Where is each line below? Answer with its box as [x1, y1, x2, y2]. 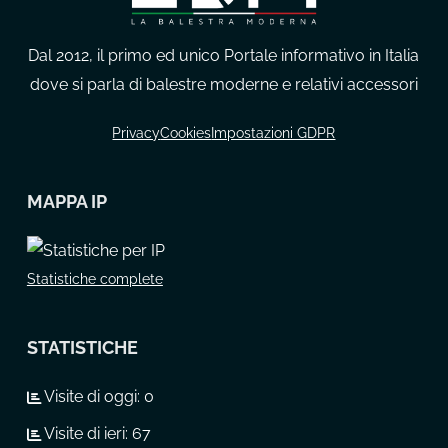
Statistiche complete [26, 271, 163, 288]
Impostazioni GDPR [211, 125, 336, 142]
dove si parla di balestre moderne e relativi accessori [29, 75, 418, 95]
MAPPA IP [26, 191, 107, 213]
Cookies [160, 125, 212, 142]
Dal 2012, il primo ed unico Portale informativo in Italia [28, 46, 420, 66]
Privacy [112, 125, 161, 142]
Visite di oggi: [40, 387, 144, 407]
